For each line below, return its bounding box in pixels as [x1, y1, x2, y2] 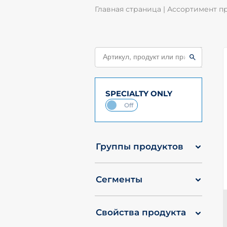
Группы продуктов [96, 140, 184, 152]
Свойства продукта [96, 207, 186, 218]
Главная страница [95, 4, 162, 14]
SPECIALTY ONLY [105, 89, 173, 99]
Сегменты [96, 173, 143, 184]
